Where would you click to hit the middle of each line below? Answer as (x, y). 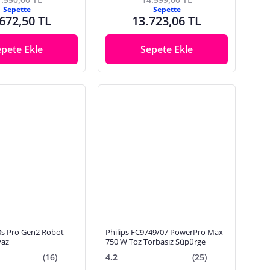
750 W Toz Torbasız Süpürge (156, 241)
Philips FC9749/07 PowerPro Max (165, 232)
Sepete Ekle (167, 49)
